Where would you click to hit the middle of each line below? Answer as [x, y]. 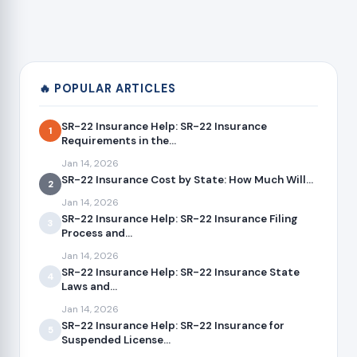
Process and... [97, 233]
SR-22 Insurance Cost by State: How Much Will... [187, 180]
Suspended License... [116, 340]
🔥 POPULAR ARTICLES [108, 89]
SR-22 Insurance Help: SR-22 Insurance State [180, 273]
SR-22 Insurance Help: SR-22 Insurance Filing [180, 219]
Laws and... [89, 287]
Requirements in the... [119, 141]
